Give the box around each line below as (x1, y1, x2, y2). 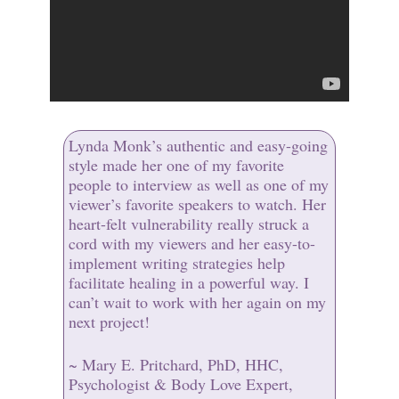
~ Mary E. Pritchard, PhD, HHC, (68, 354, 283, 375)
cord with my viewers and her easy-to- (68, 232, 315, 254)
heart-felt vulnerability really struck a (68, 213, 309, 234)
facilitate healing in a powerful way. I (68, 272, 309, 293)
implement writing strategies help (68, 252, 285, 273)
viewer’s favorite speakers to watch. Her (68, 193, 326, 215)
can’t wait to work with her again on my (68, 291, 326, 313)
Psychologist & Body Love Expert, (68, 373, 293, 395)
